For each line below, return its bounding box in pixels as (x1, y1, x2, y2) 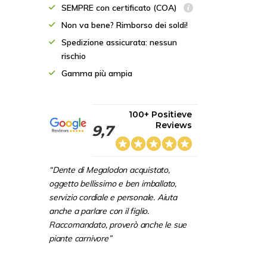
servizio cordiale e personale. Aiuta (49, 192, 177, 203)
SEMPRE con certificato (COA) (61, 2, 179, 13)
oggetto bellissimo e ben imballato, (49, 178, 176, 189)
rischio (61, 51, 86, 61)
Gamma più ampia (61, 68, 132, 79)
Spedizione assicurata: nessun (61, 37, 177, 48)
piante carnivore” (49, 233, 112, 244)
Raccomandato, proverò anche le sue (49, 219, 187, 230)
